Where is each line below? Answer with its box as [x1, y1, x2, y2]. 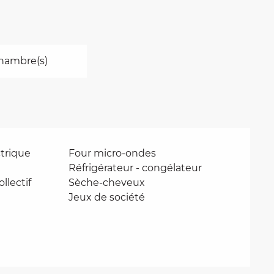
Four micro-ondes [68, 147, 157, 159]
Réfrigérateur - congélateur [68, 162, 202, 174]
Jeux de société [68, 191, 146, 203]
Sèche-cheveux [68, 177, 146, 188]
